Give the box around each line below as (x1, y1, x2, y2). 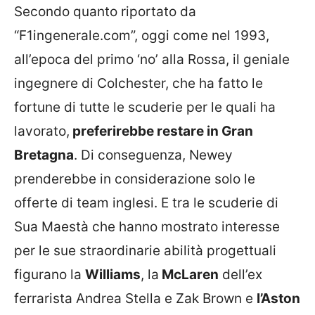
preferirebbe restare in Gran (70, 122, 253, 139)
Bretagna (14, 146, 74, 163)
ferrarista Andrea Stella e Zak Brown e (14, 290, 257, 307)
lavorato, (14, 122, 70, 139)
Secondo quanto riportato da (14, 3, 196, 20)
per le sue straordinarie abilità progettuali (14, 242, 276, 259)
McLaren (159, 266, 219, 283)
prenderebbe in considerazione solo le (14, 170, 255, 187)
